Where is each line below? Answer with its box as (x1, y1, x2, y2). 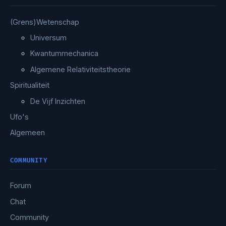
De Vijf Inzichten (30, 96, 85, 105)
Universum (30, 33, 67, 42)
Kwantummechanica (30, 49, 98, 58)
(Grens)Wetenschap (10, 17, 79, 26)
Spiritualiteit (10, 81, 49, 90)
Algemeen (10, 128, 45, 137)
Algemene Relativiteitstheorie (30, 65, 131, 74)
